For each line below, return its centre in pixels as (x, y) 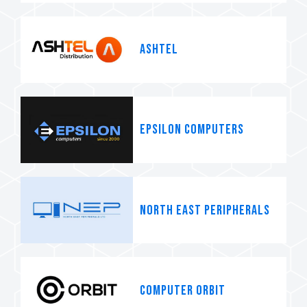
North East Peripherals (205, 210)
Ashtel (159, 50)
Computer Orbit (183, 290)
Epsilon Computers (192, 130)
